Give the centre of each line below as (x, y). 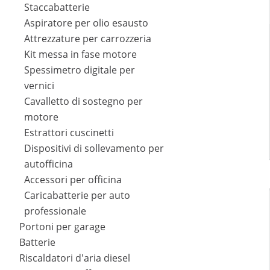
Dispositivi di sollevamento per (94, 149)
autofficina (49, 164)
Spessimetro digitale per (80, 70)
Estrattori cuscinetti (69, 133)
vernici (39, 86)
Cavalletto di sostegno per (83, 102)
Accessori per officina (73, 180)
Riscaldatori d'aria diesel (75, 258)
